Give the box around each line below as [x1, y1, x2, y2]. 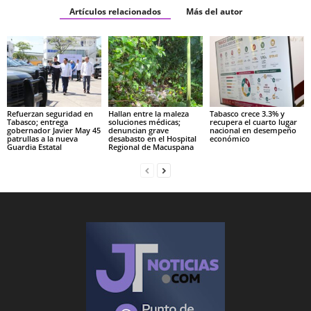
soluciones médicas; [108, 116, 180, 127]
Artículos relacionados [69, 6, 161, 17]
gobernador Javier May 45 [7, 124, 101, 135]
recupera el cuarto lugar [209, 116, 297, 127]
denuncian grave [108, 124, 169, 135]
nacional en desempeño [209, 124, 296, 135]
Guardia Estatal [7, 141, 62, 152]
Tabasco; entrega [7, 116, 68, 127]
